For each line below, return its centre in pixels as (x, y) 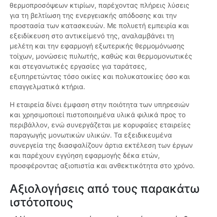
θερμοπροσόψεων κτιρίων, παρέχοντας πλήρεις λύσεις (100, 5)
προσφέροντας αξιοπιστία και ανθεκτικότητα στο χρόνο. (102, 166)
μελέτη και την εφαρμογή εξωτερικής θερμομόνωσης (97, 46)
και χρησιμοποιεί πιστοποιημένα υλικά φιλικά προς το (98, 115)
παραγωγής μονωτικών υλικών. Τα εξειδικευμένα (91, 135)
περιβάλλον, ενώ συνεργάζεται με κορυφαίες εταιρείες (100, 125)
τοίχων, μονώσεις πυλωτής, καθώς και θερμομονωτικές (101, 56)
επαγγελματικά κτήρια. (47, 87)
